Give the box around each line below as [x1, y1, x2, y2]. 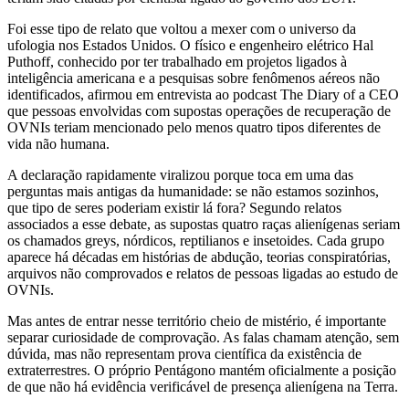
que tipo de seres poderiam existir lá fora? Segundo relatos [7, 199, 341, 215]
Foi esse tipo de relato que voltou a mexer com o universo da [7, 20, 356, 37]
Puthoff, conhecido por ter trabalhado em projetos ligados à [7, 53, 347, 69]
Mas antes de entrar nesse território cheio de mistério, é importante [7, 312, 386, 329]
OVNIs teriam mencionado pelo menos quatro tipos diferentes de [7, 119, 381, 135]
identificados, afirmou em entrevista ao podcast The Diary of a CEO [7, 86, 399, 102]
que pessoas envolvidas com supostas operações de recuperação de [7, 102, 391, 119]
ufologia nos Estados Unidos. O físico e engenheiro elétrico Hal [7, 37, 373, 53]
